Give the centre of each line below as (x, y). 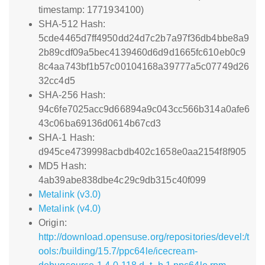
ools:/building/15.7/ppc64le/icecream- (118, 251)
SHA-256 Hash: (72, 95)
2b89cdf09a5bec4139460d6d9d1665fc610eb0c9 (142, 52)
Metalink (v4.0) (70, 209)
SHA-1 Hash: (67, 138)
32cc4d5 (57, 81)
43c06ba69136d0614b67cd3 (100, 123)
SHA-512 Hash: (72, 24)
